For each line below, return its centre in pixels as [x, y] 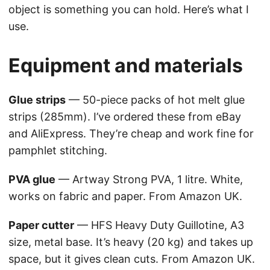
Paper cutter [41, 225]
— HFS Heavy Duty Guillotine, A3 [159, 225]
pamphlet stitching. [58, 151]
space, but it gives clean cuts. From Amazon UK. [132, 259]
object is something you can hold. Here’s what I [129, 10]
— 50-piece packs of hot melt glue [155, 100]
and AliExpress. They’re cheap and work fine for [131, 134]
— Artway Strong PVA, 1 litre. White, [149, 180]
